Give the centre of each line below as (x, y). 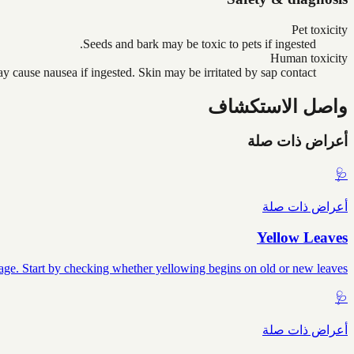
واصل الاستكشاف (278, 106)
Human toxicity (309, 58)
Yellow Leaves (302, 237)
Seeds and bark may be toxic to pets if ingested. (200, 43)
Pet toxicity (320, 29)
